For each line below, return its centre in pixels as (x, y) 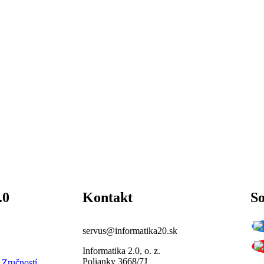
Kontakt (108, 197)
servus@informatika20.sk (130, 230)
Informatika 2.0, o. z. (121, 250)
